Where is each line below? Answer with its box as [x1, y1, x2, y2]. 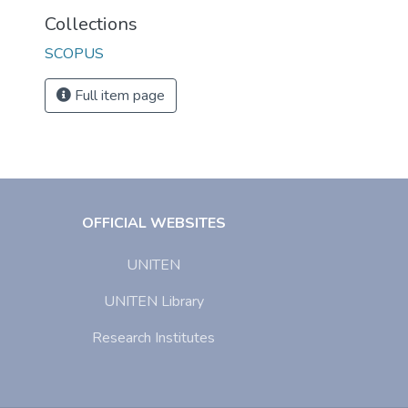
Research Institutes [92, 328, 216, 348]
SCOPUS [45, 44, 104, 64]
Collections [45, 12, 138, 36]
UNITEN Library [103, 291, 204, 311]
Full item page [71, 86, 165, 106]
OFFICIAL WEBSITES [81, 213, 226, 233]
